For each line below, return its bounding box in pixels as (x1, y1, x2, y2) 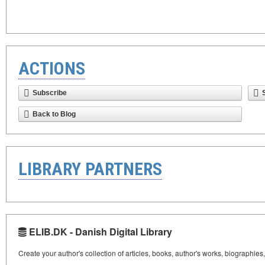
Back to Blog (33, 110, 76, 118)
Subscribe (33, 89, 67, 97)
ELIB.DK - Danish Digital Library (27, 225, 172, 238)
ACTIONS (18, 58, 85, 79)
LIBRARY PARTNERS (18, 159, 162, 179)
